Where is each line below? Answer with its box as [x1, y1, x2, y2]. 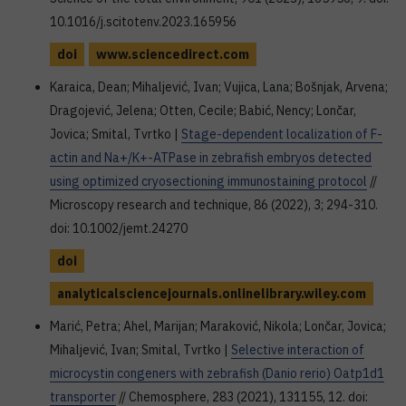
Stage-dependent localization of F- [181, 126, 382, 142]
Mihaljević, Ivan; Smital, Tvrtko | [50, 342, 231, 358]
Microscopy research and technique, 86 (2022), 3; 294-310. [50, 197, 378, 213]
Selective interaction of [231, 342, 364, 358]
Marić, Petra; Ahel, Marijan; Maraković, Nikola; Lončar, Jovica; [50, 318, 386, 334]
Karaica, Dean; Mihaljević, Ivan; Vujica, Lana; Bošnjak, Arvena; [50, 79, 388, 95]
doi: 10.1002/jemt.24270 [50, 220, 188, 237]
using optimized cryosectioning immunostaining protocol [50, 173, 367, 189]
